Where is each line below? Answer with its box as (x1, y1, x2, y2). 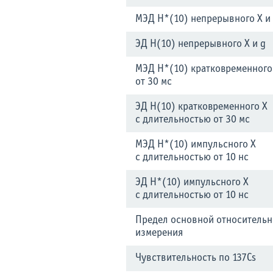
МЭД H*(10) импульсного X (135, 140, 256, 150)
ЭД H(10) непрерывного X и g (135, 39, 266, 49)
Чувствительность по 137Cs (135, 253, 256, 263)
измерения (135, 228, 183, 238)
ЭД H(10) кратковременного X (135, 102, 268, 112)
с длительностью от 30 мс (135, 115, 250, 125)
